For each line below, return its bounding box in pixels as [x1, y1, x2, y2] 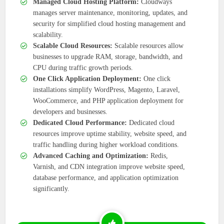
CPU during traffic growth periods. [33, 64, 133, 72]
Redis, [148, 152, 168, 160]
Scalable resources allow [112, 42, 184, 50]
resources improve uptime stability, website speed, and [33, 130, 187, 138]
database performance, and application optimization [33, 174, 179, 182]
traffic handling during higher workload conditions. [33, 141, 179, 149]
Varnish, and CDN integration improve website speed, [33, 163, 185, 171]
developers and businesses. [33, 108, 108, 116]
